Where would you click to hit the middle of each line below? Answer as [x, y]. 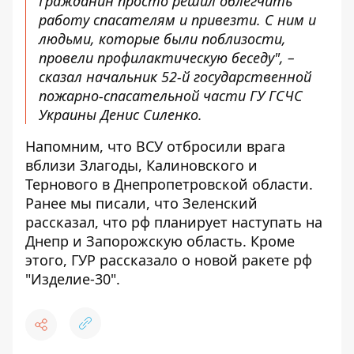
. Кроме [269, 241]
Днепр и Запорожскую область [134, 241]
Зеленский [220, 203]
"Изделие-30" [71, 279]
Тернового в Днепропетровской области [167, 184]
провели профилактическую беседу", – [167, 58]
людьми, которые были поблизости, [162, 39]
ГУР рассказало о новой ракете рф [192, 260]
